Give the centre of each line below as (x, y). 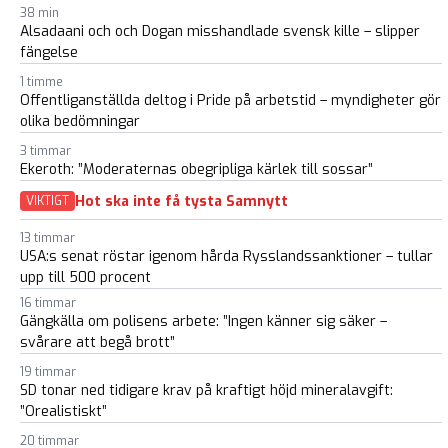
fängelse (49, 53)
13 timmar (47, 238)
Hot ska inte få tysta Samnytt (181, 201)
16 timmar (48, 303)
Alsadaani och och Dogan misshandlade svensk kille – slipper (220, 32)
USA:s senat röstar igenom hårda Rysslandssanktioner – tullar (226, 257)
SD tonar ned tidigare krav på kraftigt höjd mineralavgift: (206, 391)
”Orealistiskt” (63, 412)
